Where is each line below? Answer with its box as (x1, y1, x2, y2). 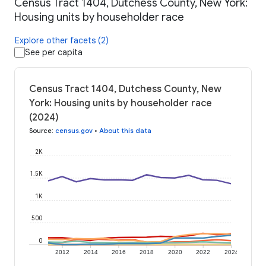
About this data (99, 126, 151, 135)
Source (29, 126, 52, 135)
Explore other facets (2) (15, 35, 109, 46)
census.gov (55, 126, 93, 135)
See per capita (25, 47, 83, 58)
